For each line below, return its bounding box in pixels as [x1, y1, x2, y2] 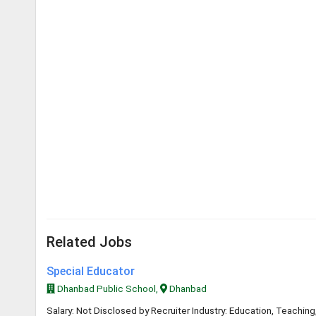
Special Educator [47, 265, 135, 278]
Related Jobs [47, 233, 132, 250]
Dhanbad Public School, [54, 283, 160, 294]
